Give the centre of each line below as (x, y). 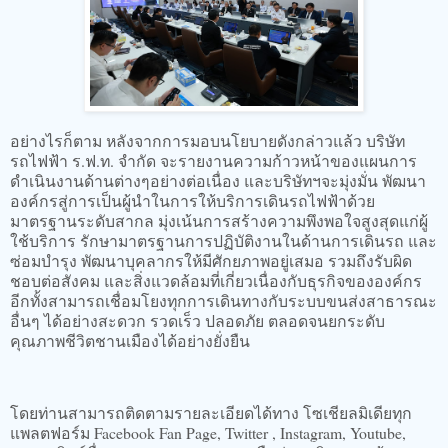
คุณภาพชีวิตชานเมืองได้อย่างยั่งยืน (130, 341)
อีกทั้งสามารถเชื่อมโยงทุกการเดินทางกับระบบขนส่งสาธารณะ (223, 301)
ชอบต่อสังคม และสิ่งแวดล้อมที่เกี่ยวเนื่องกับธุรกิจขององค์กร (216, 281)
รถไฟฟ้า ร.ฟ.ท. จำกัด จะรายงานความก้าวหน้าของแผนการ (213, 161)
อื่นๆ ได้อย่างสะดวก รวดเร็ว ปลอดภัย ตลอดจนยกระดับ (197, 321)
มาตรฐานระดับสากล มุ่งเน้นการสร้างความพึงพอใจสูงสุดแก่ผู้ (219, 221)
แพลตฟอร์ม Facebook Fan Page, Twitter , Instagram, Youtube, (208, 432)
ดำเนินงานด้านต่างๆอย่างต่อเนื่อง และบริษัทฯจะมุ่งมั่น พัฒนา (218, 181)
